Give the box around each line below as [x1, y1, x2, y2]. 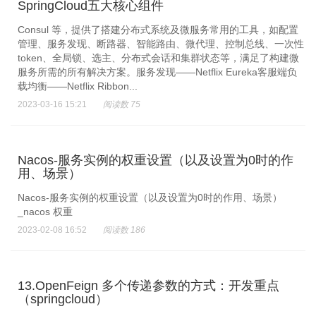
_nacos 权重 [18, 206, 73, 217]
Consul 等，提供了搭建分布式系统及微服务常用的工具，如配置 [18, 24, 298, 35]
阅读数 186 [103, 225, 145, 235]
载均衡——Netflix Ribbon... [18, 80, 138, 92]
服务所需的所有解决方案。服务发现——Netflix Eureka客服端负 [18, 66, 297, 78]
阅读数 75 [103, 99, 140, 109]
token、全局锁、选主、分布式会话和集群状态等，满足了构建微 [18, 52, 299, 63]
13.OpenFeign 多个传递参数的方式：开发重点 [18, 279, 279, 293]
